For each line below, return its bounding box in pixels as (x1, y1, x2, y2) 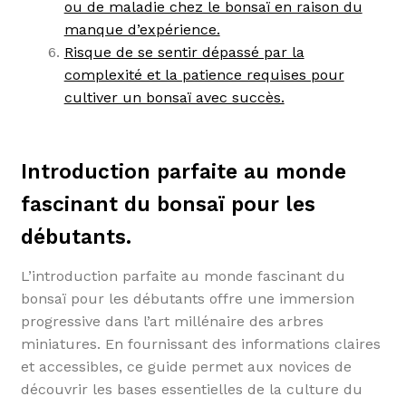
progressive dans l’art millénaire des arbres (20, 312, 324, 330)
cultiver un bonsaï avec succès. (63, 88, 285, 106)
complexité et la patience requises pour (63, 65, 344, 83)
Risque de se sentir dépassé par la (63, 43, 304, 61)
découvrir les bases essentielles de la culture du (20, 380, 362, 398)
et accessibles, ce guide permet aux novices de (20, 357, 352, 375)
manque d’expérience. (63, 20, 220, 38)
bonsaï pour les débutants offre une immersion (20, 289, 354, 307)
